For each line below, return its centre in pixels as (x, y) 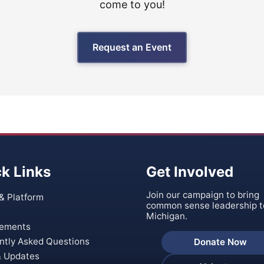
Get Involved (190, 172)
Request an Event (132, 47)
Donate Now (220, 242)
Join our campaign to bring (203, 195)
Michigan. (167, 216)
